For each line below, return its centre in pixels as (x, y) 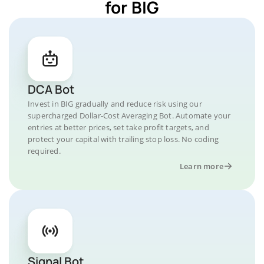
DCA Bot (51, 89)
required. (44, 151)
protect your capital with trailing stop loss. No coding (123, 139)
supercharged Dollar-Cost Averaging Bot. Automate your (129, 115)
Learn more (202, 166)
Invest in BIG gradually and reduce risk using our (115, 103)
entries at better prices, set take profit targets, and (118, 127)
